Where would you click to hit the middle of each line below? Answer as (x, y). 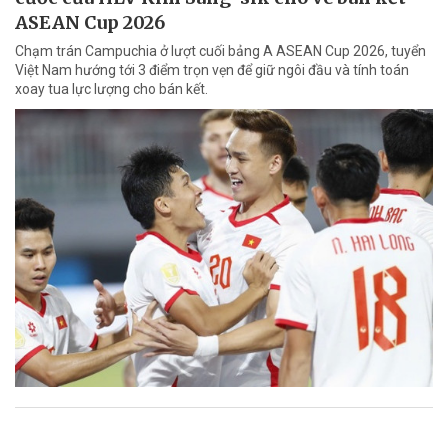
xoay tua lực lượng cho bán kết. (111, 88)
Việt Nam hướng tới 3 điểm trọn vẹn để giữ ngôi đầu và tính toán (212, 69)
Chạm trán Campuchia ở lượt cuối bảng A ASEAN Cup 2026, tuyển (220, 50)
